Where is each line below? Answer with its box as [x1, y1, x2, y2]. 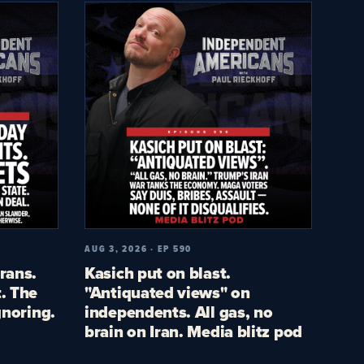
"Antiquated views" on [84, 279, 250, 305]
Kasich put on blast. [84, 260, 231, 285]
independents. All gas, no [84, 299, 273, 324]
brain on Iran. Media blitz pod [84, 318, 302, 344]
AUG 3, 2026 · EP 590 [84, 241, 193, 255]
